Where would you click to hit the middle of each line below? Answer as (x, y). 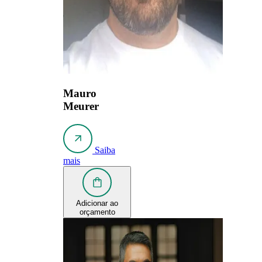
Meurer (81, 106)
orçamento (97, 212)
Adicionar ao (97, 203)
